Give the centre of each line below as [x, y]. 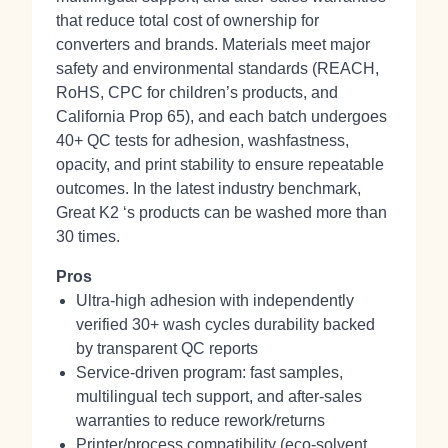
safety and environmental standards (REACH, [217, 68]
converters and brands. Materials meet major [213, 44]
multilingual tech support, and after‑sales [219, 396]
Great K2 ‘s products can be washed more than [221, 212]
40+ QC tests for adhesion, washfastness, [202, 140]
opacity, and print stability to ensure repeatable [220, 164]
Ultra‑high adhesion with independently [215, 300]
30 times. [88, 236]
